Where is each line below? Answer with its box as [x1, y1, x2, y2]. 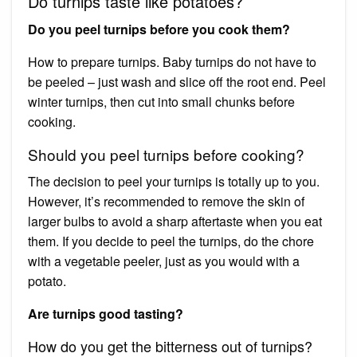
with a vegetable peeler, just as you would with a [28, 251, 300, 270]
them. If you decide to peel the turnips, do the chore [28, 231, 314, 250]
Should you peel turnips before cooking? [28, 143, 304, 165]
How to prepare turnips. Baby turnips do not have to [28, 52, 316, 71]
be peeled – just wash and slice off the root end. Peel [28, 72, 326, 91]
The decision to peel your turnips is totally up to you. [28, 171, 320, 190]
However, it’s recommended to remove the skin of [28, 191, 304, 210]
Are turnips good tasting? [28, 304, 183, 323]
